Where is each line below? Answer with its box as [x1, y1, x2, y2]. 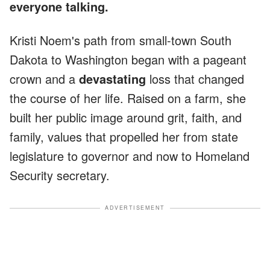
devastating [79, 70, 149, 88]
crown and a [10, 70, 79, 88]
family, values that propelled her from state [10, 128, 238, 146]
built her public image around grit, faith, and [10, 108, 242, 127]
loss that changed [149, 70, 244, 88]
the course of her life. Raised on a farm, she [10, 89, 246, 107]
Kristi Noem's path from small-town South [10, 31, 231, 49]
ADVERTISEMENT [105, 204, 165, 212]
